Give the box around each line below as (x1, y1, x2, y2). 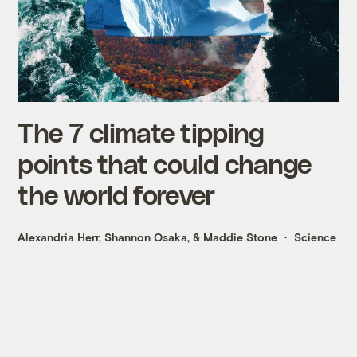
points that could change (18, 147, 312, 179)
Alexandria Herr (18, 230, 100, 245)
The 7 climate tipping (18, 116, 265, 148)
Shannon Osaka (104, 230, 188, 245)
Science (294, 230, 337, 245)
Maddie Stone (203, 230, 278, 245)
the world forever (18, 178, 215, 210)
